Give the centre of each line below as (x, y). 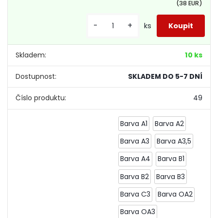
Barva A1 (134, 123)
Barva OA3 (138, 212)
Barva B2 (135, 176)
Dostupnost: (36, 77)
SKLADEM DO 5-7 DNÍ (165, 77)
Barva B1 (171, 159)
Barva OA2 (175, 194)
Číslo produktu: (41, 98)
